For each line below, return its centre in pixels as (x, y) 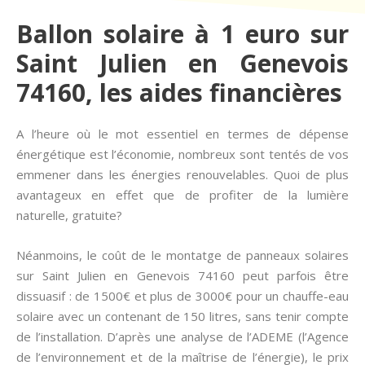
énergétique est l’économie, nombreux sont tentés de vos (182, 154)
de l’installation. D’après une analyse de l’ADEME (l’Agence (182, 336)
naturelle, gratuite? (69, 215)
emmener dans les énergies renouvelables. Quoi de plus (182, 174)
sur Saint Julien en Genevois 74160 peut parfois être (182, 275)
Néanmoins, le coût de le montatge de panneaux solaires (182, 255)
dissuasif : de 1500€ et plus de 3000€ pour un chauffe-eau (182, 296)
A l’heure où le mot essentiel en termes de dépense (182, 134)
